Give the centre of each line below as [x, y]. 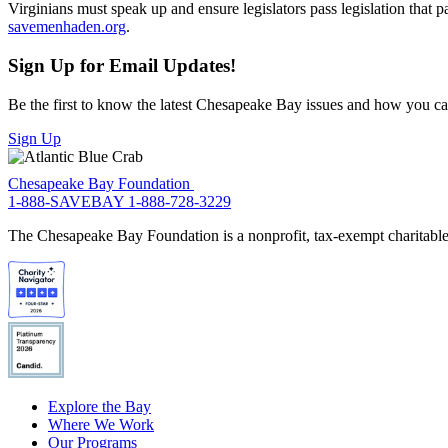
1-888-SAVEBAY [68, 202]
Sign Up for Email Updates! [122, 65]
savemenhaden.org [67, 27]
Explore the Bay [99, 407]
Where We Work [101, 425]
